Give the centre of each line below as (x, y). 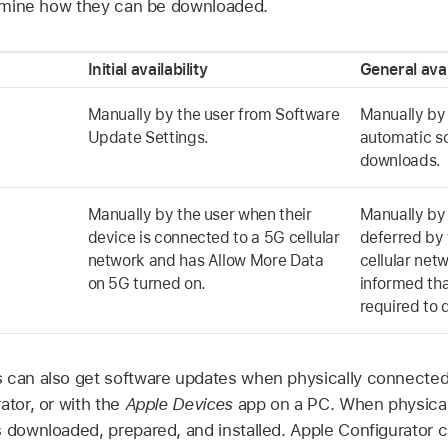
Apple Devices (178, 404)
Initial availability (147, 69)
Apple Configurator (361, 430)
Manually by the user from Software (213, 114)
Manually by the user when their (199, 214)
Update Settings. (148, 137)
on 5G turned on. (146, 283)
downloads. (400, 160)
